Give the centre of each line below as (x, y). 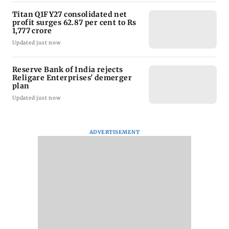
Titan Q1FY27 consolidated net (70, 15)
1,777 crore (32, 31)
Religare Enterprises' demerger (72, 78)
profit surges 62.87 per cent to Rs (74, 23)
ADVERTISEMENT (114, 132)
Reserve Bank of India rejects (68, 70)
